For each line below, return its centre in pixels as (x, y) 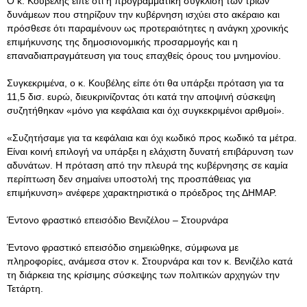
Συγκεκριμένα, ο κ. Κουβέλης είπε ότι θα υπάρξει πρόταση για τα (145, 83)
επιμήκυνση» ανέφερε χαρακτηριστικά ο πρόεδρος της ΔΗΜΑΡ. (142, 193)
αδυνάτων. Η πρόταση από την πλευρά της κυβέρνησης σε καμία (147, 165)
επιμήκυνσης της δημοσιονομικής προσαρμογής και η (122, 42)
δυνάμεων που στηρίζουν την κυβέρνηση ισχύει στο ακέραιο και (143, 14)
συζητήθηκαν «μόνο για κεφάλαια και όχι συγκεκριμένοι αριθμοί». (146, 110)
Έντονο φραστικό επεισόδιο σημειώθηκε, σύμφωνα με (123, 247)
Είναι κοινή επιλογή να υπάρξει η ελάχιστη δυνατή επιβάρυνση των (150, 151)
